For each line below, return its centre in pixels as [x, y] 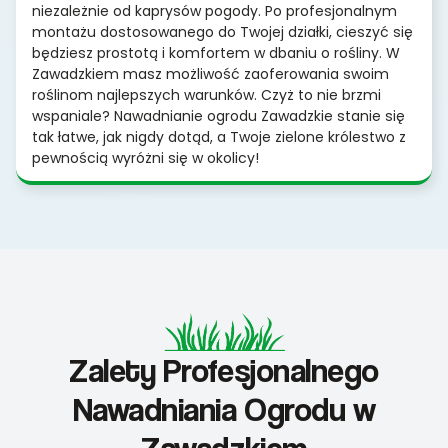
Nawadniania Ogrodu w [224, 409]
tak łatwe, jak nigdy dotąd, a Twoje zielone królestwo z [219, 137]
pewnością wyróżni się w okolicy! [145, 158]
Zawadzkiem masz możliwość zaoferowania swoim [210, 74]
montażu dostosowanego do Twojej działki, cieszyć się [222, 32]
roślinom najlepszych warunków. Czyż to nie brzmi [206, 95]
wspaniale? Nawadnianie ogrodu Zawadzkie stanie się [218, 116]
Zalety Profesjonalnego [224, 370]
